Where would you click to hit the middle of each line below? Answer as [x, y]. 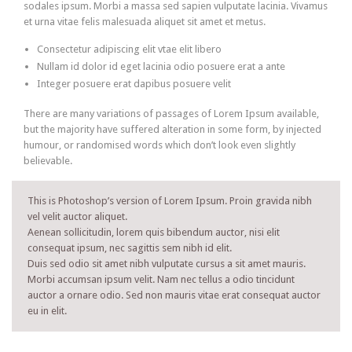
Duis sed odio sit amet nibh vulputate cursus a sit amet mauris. [167, 263]
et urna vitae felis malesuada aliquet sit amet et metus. [145, 21]
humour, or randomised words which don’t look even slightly [159, 145]
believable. [48, 160]
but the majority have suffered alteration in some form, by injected [172, 129]
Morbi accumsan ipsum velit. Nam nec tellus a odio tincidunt [161, 279]
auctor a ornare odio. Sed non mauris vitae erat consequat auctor [174, 295]
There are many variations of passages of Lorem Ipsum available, [171, 113]
